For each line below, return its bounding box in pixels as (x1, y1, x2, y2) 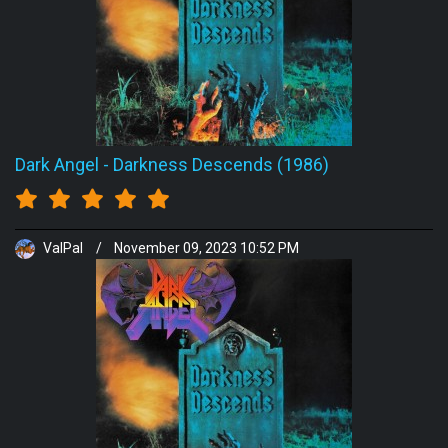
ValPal (40, 240, 86, 257)
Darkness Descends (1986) (113, 154, 329, 175)
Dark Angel (15, 154, 99, 175)
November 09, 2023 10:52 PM (114, 240, 299, 257)
